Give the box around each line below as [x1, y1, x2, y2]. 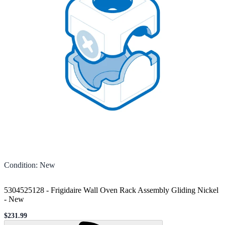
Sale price [4, 215, 33, 223]
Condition [4, 160, 36, 169]
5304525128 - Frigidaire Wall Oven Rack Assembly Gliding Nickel [4, 185, 218, 194]
